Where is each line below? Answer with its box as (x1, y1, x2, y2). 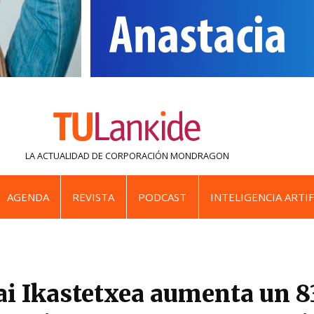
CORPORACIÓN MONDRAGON (104, 149, 229, 163)
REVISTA (72, 190, 115, 205)
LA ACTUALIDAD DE (25, 149, 103, 163)
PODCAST (138, 190, 187, 205)
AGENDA (6, 190, 49, 205)
